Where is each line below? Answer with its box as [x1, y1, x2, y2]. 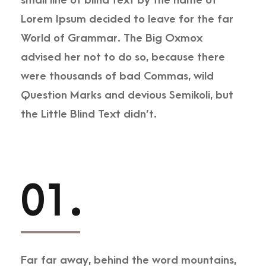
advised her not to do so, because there [21, 50, 225, 64]
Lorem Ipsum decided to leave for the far [21, 12, 233, 26]
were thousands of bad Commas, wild [21, 69, 214, 83]
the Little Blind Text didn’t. [21, 107, 157, 121]
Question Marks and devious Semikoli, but [21, 88, 233, 102]
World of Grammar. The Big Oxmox [21, 31, 202, 45]
